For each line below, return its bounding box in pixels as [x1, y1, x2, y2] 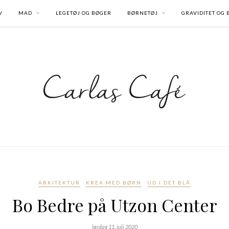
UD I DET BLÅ [147, 179, 191, 186]
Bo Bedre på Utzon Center [12, 193, 217, 217]
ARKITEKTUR [38, 179, 80, 186]
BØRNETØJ [127, 10, 158, 16]
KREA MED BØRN [86, 179, 142, 186]
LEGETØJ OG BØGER [56, 10, 111, 16]
